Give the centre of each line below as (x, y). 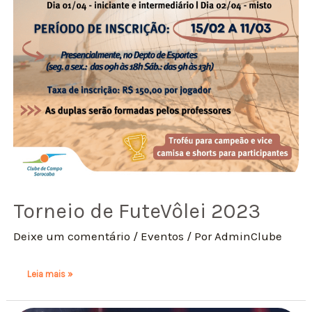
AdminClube (249, 236)
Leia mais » (50, 274)
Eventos (163, 236)
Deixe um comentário (72, 236)
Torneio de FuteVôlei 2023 (137, 211)
